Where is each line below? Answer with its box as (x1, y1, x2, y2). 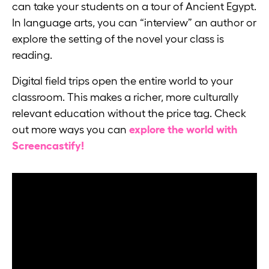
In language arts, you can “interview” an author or (12, 17, 256, 29)
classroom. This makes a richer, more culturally (12, 91, 238, 104)
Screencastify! (12, 140, 84, 153)
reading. (12, 49, 55, 62)
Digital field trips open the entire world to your (12, 75, 233, 88)
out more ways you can (12, 124, 129, 136)
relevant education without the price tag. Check (12, 107, 246, 120)
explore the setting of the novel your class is (12, 33, 224, 46)
